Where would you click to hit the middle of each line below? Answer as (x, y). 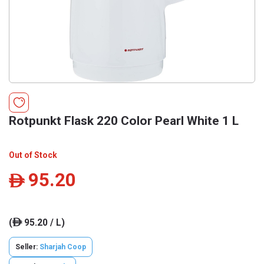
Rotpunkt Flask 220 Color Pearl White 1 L (124, 121)
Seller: (27, 247)
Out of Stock (33, 155)
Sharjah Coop (63, 247)
